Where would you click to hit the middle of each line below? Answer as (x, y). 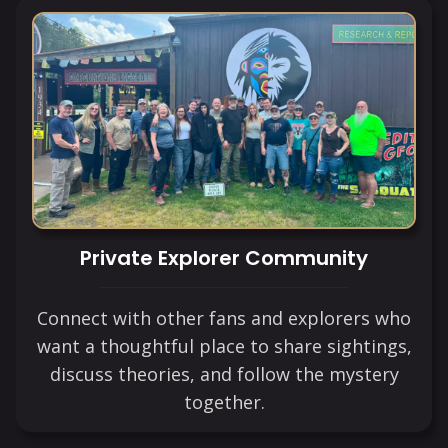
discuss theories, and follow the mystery (224, 374)
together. (224, 402)
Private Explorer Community (224, 258)
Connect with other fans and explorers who (224, 318)
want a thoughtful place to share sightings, (224, 346)
